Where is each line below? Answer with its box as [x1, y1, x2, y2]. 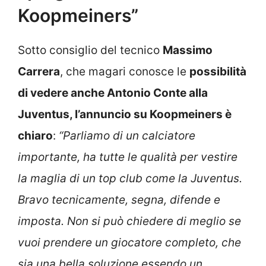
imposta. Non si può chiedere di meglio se [18, 214, 241, 229]
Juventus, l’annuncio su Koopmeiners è [18, 107, 232, 122]
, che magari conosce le [60, 65, 189, 79]
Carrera [18, 65, 60, 79]
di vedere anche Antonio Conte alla [18, 86, 208, 100]
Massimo [163, 43, 213, 58]
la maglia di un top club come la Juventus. [18, 172, 242, 186]
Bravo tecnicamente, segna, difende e [18, 193, 220, 207]
